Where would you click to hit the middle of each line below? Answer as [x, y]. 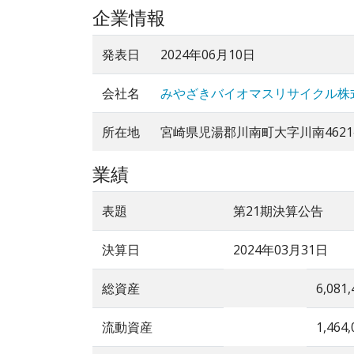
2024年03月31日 [281, 250]
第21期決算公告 [278, 211]
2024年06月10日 [208, 55]
